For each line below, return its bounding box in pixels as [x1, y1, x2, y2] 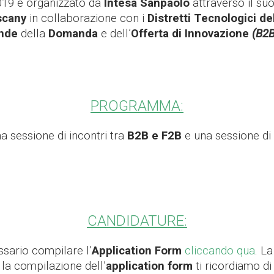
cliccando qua [185, 243, 255, 257]
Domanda [48, 26, 98, 40]
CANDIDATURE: [87, 212, 187, 229]
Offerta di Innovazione [131, 26, 249, 40]
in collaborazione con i [29, 11, 147, 25]
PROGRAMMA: [91, 97, 183, 114]
